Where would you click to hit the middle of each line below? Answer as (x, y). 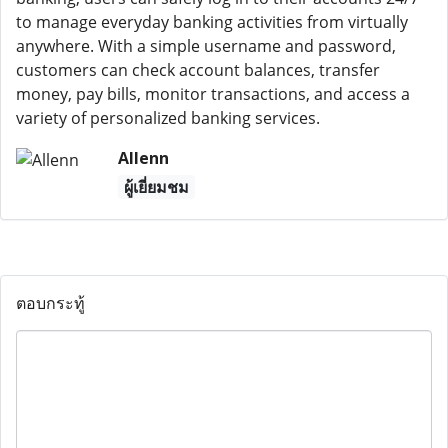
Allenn (143, 158)
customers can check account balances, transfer (198, 70)
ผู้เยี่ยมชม (156, 187)
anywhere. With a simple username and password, (206, 46)
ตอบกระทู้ (50, 303)
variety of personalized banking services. (168, 118)
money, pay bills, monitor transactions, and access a (213, 94)
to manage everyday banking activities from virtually (212, 22)
